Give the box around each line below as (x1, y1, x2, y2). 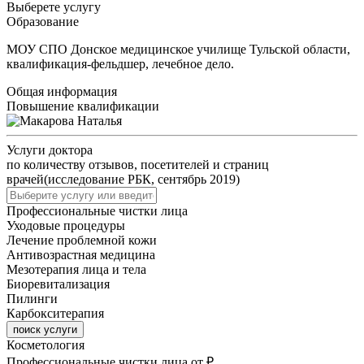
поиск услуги (13, 323, 77, 336)
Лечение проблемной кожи (6, 232, 157, 247)
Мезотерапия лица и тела (6, 262, 146, 276)
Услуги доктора (6, 142, 93, 157)
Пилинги (6, 291, 58, 305)
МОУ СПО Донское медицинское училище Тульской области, (6, 41, 350, 56)
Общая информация (6, 84, 117, 98)
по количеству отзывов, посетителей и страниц (6, 157, 269, 171)
